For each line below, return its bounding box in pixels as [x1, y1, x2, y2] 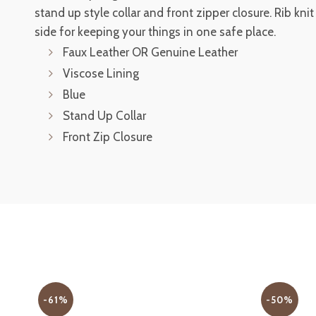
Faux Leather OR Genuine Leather [62, 45, 238, 59]
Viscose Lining [62, 66, 139, 80]
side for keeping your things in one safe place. [34, 25, 276, 39]
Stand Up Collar [62, 109, 146, 123]
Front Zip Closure [62, 130, 152, 144]
